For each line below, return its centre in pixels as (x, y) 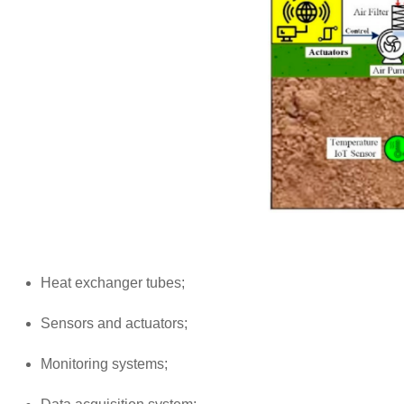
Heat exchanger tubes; (113, 282)
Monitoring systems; (104, 363)
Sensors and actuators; (114, 323)
